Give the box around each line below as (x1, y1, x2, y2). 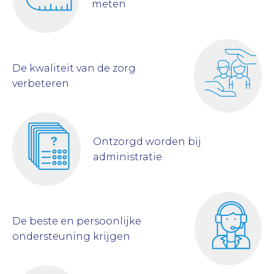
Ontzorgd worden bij (93, 135, 202, 147)
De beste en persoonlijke (12, 215, 141, 227)
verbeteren (12, 77, 69, 89)
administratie (93, 150, 163, 163)
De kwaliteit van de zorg (12, 62, 136, 74)
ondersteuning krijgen (12, 230, 130, 242)
